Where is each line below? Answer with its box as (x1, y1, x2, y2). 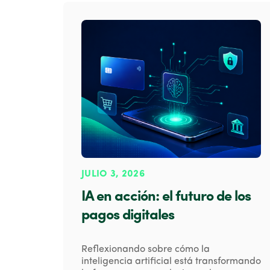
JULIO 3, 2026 (81, 169, 145, 180)
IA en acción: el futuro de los (81, 190, 251, 205)
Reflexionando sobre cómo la (81, 245, 210, 255)
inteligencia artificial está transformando (81, 257, 261, 267)
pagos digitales (81, 209, 174, 224)
